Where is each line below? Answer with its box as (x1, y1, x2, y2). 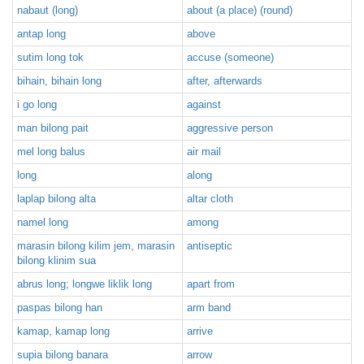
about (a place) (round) (187, 4, 292, 16)
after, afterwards (187, 75, 262, 87)
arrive (187, 325, 213, 337)
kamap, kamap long (17, 325, 110, 337)
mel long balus (17, 145, 85, 158)
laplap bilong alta (17, 193, 96, 205)
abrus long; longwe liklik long (17, 278, 152, 290)
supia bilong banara (17, 349, 108, 361)
